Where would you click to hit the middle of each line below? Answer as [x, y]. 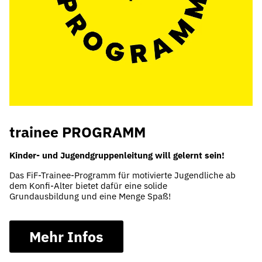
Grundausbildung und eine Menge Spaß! [90, 196]
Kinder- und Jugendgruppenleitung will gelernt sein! [117, 156]
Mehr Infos [66, 237]
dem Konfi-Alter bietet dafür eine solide [88, 186]
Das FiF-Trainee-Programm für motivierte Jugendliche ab [123, 175]
